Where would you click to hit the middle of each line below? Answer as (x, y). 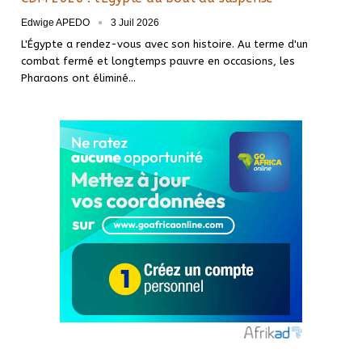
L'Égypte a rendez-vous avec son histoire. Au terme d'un (164, 44)
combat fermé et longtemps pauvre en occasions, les (158, 61)
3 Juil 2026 (135, 23)
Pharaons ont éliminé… (78, 78)
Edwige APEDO (57, 23)
